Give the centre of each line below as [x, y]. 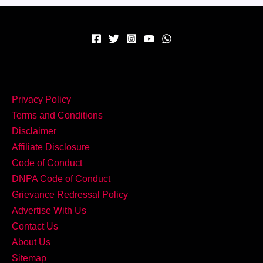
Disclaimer [34, 131]
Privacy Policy [41, 99]
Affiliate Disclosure [51, 146]
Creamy [46, 91]
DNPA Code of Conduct [61, 178]
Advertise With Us [49, 210]
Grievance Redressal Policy [70, 194]
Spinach [47, 107]
